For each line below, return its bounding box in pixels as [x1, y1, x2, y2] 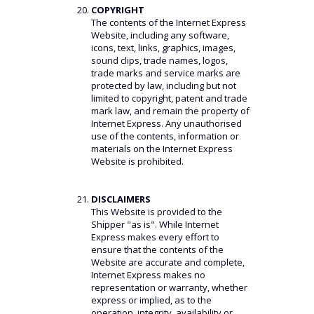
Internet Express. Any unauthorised [90, 117, 242, 130]
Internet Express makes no [90, 268, 205, 281]
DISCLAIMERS [90, 193, 151, 205]
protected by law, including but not [90, 79, 236, 92]
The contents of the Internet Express [90, 16, 246, 29]
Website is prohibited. [90, 155, 184, 168]
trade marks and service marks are [90, 67, 240, 79]
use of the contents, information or [90, 130, 239, 142]
